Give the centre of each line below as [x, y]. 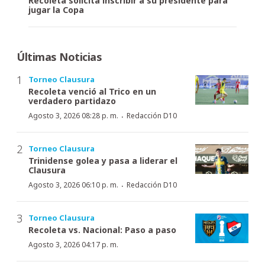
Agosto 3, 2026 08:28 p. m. [73, 115]
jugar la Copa [56, 9]
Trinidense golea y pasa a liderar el [103, 160]
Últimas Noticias [59, 56]
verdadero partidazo [72, 101]
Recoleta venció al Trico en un [92, 91]
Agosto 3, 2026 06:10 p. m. [73, 185]
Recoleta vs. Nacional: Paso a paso [102, 230]
